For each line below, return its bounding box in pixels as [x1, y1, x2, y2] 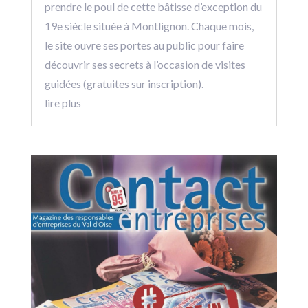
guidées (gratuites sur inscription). [44, 77, 203, 91]
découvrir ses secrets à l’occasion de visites [44, 58, 245, 71]
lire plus [44, 96, 81, 110]
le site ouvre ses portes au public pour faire [44, 38, 244, 52]
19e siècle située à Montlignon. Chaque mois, [44, 19, 254, 33]
